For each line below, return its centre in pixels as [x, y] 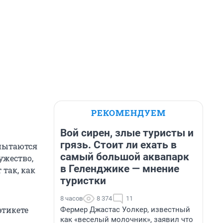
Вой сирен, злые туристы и [127, 133]
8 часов [71, 198]
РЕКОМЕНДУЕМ [128, 113]
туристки [83, 181]
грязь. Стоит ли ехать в [118, 145]
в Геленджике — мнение [120, 169]
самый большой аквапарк [125, 157]
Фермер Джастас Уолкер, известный [125, 210]
